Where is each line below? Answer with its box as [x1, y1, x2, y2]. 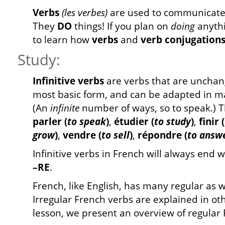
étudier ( [114, 115, 154, 128]
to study [154, 115, 191, 128]
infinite [50, 101, 79, 115]
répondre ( [138, 129, 187, 142]
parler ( [33, 115, 67, 128]
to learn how [33, 33, 92, 46]
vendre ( [63, 129, 101, 142]
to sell [101, 129, 130, 142]
